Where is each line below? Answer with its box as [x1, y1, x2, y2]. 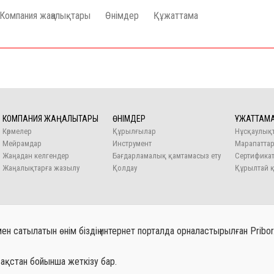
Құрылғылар [113, 127, 156, 136]
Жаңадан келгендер [2, 151, 69, 160]
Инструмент [113, 139, 152, 148]
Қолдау [113, 163, 137, 172]
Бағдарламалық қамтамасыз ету [113, 151, 221, 160]
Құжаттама [154, 10, 198, 21]
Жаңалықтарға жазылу [2, 163, 80, 172]
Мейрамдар [2, 139, 42, 148]
